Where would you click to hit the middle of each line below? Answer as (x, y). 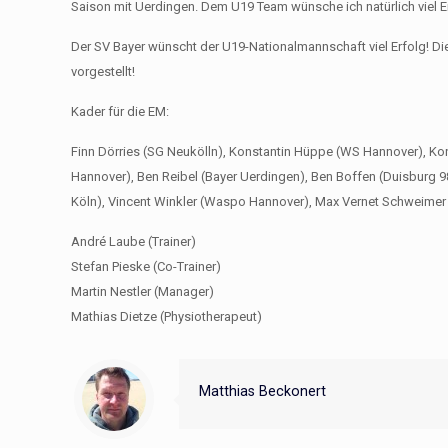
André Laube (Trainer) (134, 241)
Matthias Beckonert (262, 391)
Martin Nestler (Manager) (143, 291)
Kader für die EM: (120, 111)
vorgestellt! (103, 71)
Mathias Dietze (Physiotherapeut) (167, 316)
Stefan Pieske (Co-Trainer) (146, 266)
